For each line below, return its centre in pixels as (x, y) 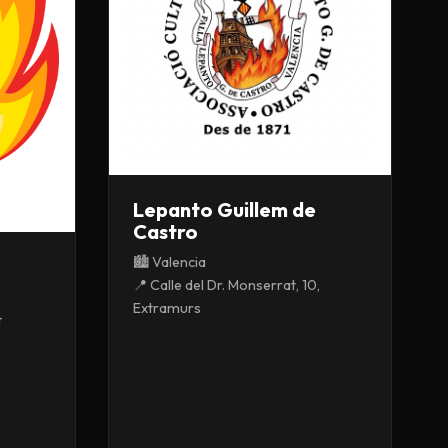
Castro (165, 231)
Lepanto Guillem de (224, 209)
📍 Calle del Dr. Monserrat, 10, (226, 285)
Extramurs (167, 308)
